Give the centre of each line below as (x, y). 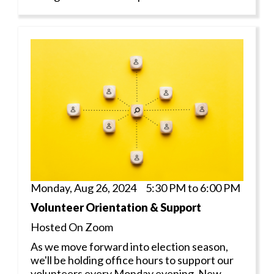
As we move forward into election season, (129, 246)
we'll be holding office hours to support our (132, 260)
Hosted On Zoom (72, 227)
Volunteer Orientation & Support (116, 207)
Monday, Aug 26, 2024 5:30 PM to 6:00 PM (135, 187)
